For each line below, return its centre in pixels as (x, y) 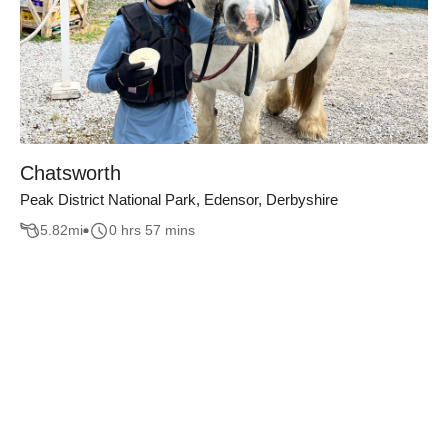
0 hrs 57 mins (152, 230)
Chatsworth (70, 173)
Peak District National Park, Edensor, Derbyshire (179, 199)
